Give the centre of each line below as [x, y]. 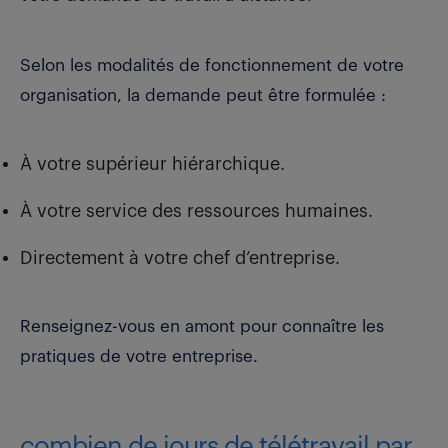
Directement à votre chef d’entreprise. [180, 258]
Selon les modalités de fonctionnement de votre [212, 66]
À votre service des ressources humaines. [196, 211]
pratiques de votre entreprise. [139, 357]
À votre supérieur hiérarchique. [152, 164]
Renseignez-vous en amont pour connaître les [202, 327]
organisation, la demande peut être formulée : [205, 96]
